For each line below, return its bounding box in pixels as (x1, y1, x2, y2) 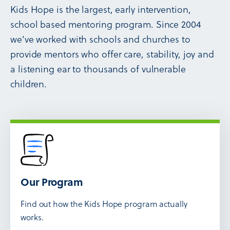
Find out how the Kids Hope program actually (21, 198, 187, 210)
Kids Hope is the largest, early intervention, (10, 2, 191, 16)
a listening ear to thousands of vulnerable (10, 62, 186, 76)
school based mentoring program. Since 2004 (10, 17, 201, 31)
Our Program (21, 174, 83, 189)
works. (21, 211, 44, 223)
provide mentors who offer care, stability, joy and (10, 47, 214, 61)
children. (10, 76, 47, 91)
